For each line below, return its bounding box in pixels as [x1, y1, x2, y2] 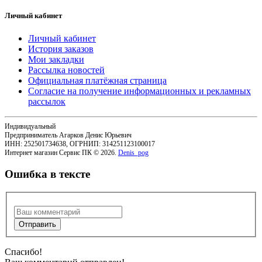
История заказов [28, 43, 94, 54]
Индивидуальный [5, 122, 56, 130]
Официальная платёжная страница [28, 75, 167, 85]
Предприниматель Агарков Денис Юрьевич [5, 130, 132, 139]
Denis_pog [118, 148, 149, 157]
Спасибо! [5, 246, 42, 257]
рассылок [28, 96, 65, 106]
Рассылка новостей [28, 64, 105, 75]
